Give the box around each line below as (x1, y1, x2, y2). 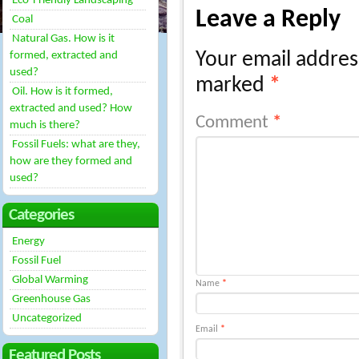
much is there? (10, 119, 80, 131)
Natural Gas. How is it (12, 33, 115, 45)
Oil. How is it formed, (12, 86, 113, 98)
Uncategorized (12, 313, 82, 325)
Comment (195, 114, 272, 132)
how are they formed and (10, 155, 132, 167)
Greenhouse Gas (12, 293, 91, 305)
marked (195, 75, 269, 97)
